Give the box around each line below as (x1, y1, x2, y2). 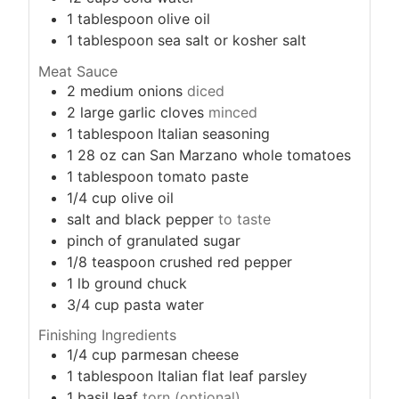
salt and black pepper (67, 209, 214, 228)
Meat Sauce (38, 61, 118, 80)
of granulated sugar (108, 231, 240, 249)
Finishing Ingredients (38, 326, 176, 345)
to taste (218, 209, 271, 228)
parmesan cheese (121, 346, 239, 364)
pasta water (124, 295, 204, 313)
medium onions (80, 81, 183, 100)
